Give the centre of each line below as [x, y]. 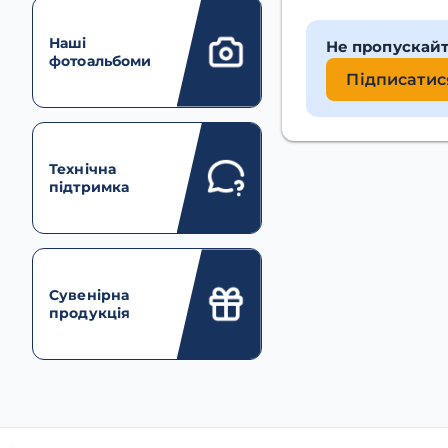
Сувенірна [89, 295]
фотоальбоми [100, 60]
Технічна [83, 169]
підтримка [89, 187]
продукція [90, 313]
